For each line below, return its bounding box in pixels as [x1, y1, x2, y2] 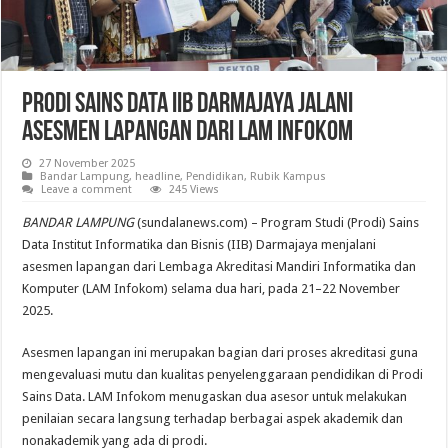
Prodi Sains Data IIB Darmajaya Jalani [22, 91, 354, 120]
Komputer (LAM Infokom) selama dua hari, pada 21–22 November [22, 281, 401, 297]
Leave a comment [41, 183, 133, 197]
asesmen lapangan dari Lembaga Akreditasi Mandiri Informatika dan [22, 259, 417, 275]
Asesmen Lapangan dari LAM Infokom [22, 119, 354, 148]
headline [135, 170, 181, 184]
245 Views [169, 183, 220, 197]
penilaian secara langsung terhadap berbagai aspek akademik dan [22, 411, 404, 427]
